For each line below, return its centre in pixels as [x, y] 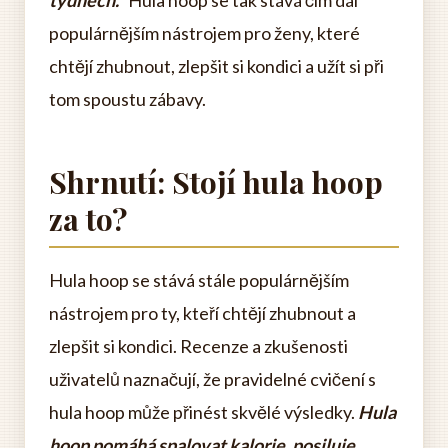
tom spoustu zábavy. [127, 99]
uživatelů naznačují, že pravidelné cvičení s [212, 379]
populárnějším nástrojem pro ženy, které [204, 33]
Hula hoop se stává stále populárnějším [199, 280]
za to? [88, 219]
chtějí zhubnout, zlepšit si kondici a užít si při [216, 66]
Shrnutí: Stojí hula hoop [216, 182]
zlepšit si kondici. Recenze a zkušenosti [198, 346]
